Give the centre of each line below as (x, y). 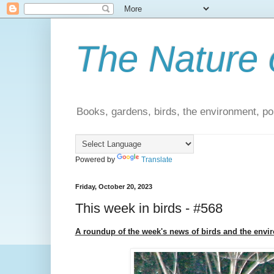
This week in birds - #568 (149, 208)
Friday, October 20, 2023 (113, 187)
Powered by (96, 160)
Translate (157, 160)
